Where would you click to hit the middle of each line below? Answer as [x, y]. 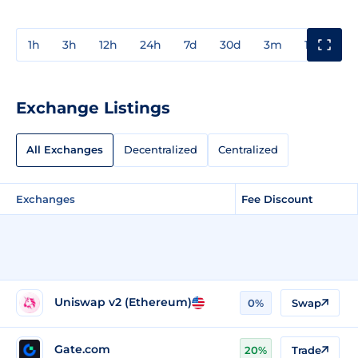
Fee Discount [277, 199]
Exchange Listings [93, 107]
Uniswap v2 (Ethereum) [123, 302]
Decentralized [161, 150]
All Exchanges [65, 150]
